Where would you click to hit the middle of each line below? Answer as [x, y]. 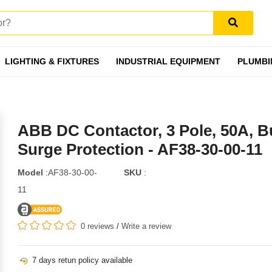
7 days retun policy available [81, 260]
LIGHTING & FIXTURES [52, 61]
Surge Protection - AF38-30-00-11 [140, 149]
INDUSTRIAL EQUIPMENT [168, 61]
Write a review [146, 226]
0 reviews [97, 226]
